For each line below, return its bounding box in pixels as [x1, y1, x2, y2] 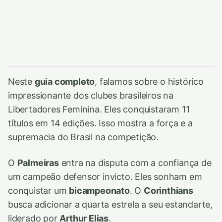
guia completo [34, 76, 95, 87]
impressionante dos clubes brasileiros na [8, 90, 174, 101]
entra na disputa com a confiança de [58, 158, 212, 168]
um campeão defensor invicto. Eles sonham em [8, 171, 202, 182]
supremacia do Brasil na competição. [8, 132, 159, 142]
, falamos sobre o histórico [95, 76, 204, 87]
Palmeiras [17, 158, 59, 168]
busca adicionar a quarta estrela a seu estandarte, [8, 199, 213, 210]
